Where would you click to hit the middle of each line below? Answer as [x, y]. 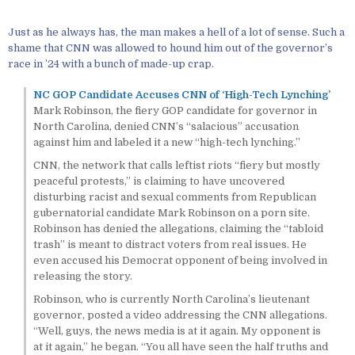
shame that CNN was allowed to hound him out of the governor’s [170, 48]
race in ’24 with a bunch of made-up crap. [111, 63]
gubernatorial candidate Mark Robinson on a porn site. [171, 213]
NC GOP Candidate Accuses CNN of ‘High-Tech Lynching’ [181, 95]
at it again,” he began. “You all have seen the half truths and [180, 347]
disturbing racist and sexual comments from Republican [174, 197]
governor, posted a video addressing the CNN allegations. [180, 315]
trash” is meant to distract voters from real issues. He [170, 245]
